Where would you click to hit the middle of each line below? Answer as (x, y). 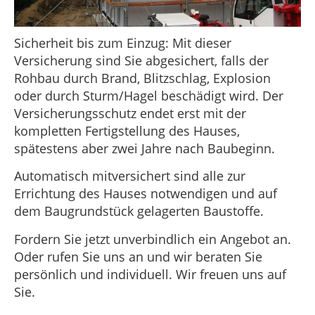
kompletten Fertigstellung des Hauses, (127, 130)
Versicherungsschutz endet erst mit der (130, 113)
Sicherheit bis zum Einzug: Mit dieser (123, 43)
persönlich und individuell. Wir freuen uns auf (150, 274)
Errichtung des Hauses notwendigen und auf (146, 194)
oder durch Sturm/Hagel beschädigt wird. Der (149, 95)
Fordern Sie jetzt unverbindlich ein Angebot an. (153, 239)
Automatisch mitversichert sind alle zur (130, 176)
